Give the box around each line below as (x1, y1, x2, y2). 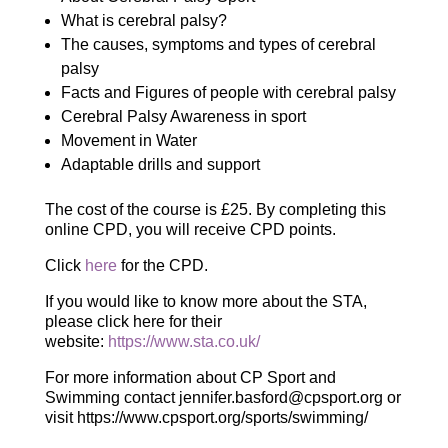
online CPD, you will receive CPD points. (44, 221, 336, 238)
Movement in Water (60, 132, 197, 149)
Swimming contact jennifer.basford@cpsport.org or (44, 389, 401, 406)
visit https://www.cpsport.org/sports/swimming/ (44, 409, 368, 426)
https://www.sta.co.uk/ (107, 333, 260, 350)
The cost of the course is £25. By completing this (44, 201, 386, 218)
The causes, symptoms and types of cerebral (60, 36, 376, 53)
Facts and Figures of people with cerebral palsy (60, 84, 396, 101)
